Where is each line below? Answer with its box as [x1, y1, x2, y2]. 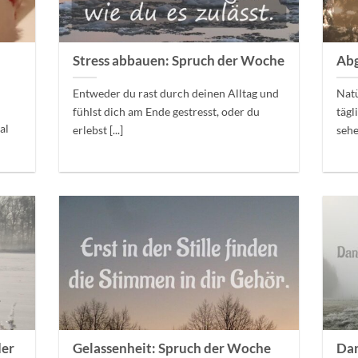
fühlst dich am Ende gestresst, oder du [73, 105, 261, 119]
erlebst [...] [73, 123, 124, 137]
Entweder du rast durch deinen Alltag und [73, 86, 280, 101]
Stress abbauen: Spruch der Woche [73, 53, 285, 70]
